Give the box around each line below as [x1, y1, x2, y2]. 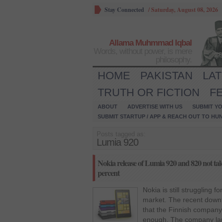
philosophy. [156, 55, 192, 64]
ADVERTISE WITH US [127, 104, 182, 110]
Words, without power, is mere [94, 47, 192, 56]
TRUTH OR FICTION [98, 86, 200, 99]
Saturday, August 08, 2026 [151, 5, 218, 14]
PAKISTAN [140, 69, 193, 82]
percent [98, 167, 119, 178]
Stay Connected [105, 5, 144, 14]
